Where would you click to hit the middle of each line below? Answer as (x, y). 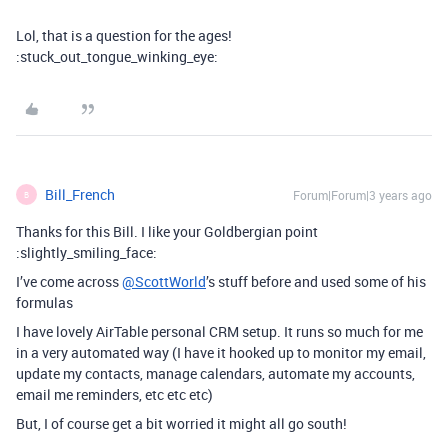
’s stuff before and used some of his (316, 281)
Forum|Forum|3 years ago (362, 195)
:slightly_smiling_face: (86, 252)
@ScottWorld (164, 281)
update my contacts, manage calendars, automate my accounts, (215, 373)
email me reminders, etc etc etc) (114, 394)
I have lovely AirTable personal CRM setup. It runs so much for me (219, 331)
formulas (44, 302)
